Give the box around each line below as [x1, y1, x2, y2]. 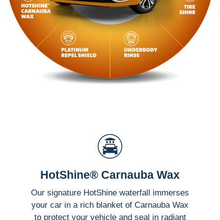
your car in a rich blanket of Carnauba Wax [31, 200, 189, 210]
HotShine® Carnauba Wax [40, 168, 180, 181]
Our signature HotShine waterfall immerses [31, 188, 189, 197]
